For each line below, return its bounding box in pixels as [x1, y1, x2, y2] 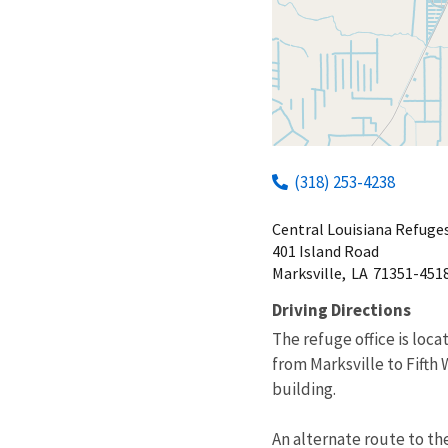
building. [272, 377, 336, 400]
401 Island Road [272, 240, 379, 261]
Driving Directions [272, 298, 411, 321]
